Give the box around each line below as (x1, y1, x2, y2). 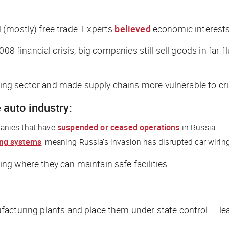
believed (114, 22, 153, 35)
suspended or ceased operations (57, 122, 180, 133)
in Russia (179, 122, 215, 133)
